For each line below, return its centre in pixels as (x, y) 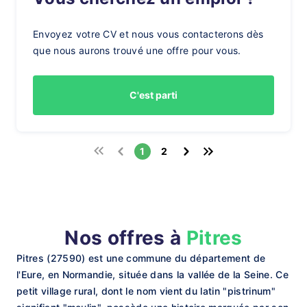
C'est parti (153, 95)
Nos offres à (125, 238)
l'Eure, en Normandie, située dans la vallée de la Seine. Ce (152, 274)
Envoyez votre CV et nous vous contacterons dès (148, 34)
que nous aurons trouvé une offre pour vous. (137, 50)
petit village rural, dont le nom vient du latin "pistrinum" (146, 291)
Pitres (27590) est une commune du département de (141, 258)
